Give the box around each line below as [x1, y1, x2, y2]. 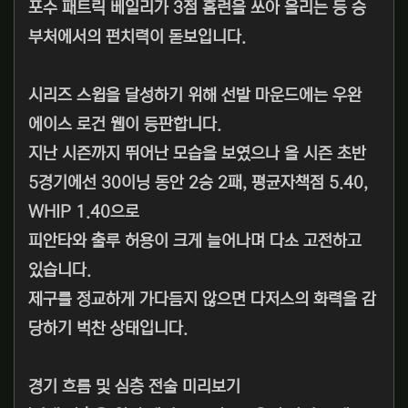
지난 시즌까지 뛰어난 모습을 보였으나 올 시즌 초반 [28, 145, 366, 164]
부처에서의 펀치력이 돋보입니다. [28, 28, 246, 47]
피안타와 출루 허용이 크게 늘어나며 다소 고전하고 [28, 232, 362, 251]
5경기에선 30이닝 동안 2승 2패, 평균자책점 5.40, [28, 174, 368, 193]
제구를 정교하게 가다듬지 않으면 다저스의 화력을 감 [28, 291, 376, 310]
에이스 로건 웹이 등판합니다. [28, 116, 221, 135]
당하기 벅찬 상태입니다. [28, 320, 188, 339]
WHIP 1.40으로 [28, 203, 139, 222]
